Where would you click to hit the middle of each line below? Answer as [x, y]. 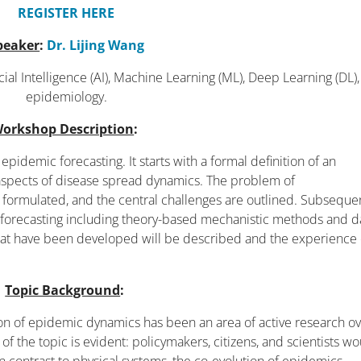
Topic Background [63, 290]
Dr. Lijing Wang [96, 45]
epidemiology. [66, 97]
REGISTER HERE [66, 13]
